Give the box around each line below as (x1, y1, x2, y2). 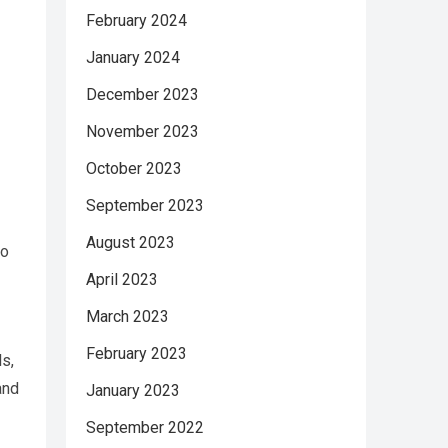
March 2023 (86, 307, 169, 326)
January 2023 (86, 381, 180, 400)
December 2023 (86, 85, 199, 104)
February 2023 (86, 344, 187, 363)
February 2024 (86, 11, 187, 30)
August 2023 (86, 233, 175, 252)
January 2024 (86, 48, 180, 67)
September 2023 (86, 196, 204, 215)
